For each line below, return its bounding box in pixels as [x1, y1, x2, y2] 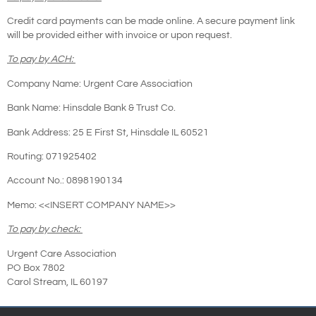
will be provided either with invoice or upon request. [7, 30, 232, 41]
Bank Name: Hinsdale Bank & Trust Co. [7, 103, 177, 114]
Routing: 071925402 [7, 152, 98, 162]
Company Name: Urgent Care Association [7, 78, 194, 89]
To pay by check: [7, 224, 80, 235]
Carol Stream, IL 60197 [7, 276, 109, 287]
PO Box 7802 [7, 262, 66, 273]
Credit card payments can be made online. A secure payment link [7, 16, 295, 27]
